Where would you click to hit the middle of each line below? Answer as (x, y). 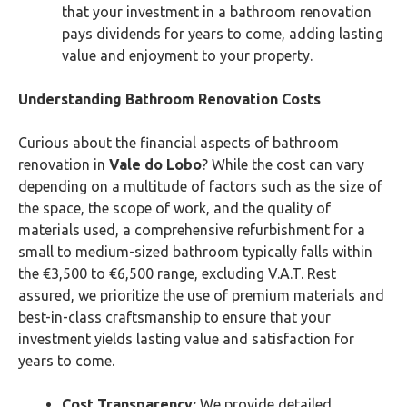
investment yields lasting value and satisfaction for (186, 339)
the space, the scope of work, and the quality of (174, 208)
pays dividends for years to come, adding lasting (223, 34)
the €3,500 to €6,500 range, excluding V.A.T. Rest (177, 273)
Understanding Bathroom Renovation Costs (169, 99)
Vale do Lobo (155, 164)
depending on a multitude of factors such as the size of (200, 186)
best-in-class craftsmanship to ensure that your (174, 317)
